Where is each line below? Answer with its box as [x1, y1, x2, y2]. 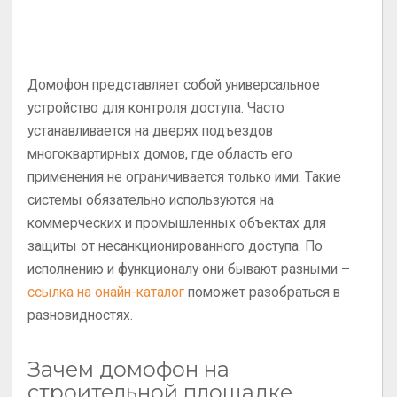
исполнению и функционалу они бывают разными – [27, 261, 351, 278]
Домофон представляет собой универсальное [27, 77, 321, 94]
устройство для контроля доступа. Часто [27, 100, 285, 117]
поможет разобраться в [184, 284, 341, 301]
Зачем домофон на [27, 356, 230, 383]
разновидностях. [27, 307, 134, 324]
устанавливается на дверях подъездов [27, 123, 274, 140]
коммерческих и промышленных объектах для [27, 215, 327, 232]
